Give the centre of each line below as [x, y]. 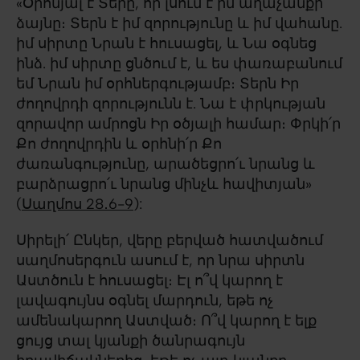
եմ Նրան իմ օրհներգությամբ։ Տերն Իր [157, 84]
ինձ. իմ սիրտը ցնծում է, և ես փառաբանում [179, 63]
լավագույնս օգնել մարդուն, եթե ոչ [145, 301]
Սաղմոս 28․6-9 [78, 204]
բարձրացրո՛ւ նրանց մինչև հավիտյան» [164, 184]
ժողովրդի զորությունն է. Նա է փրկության [171, 104]
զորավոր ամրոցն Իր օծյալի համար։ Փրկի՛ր [178, 124]
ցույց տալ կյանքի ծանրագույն [131, 341]
